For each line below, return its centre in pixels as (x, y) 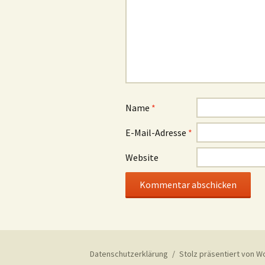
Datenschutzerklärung (129, 253)
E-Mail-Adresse (157, 132)
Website (142, 157)
